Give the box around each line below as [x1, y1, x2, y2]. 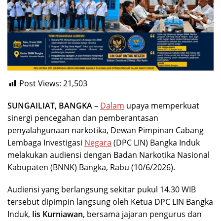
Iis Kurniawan [32, 208, 83, 220]
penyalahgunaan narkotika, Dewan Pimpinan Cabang [7, 124, 204, 136]
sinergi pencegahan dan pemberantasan [7, 112, 158, 123]
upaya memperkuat [124, 100, 199, 111]
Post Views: [19, 77, 61, 89]
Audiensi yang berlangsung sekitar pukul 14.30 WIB [7, 184, 196, 195]
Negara [84, 137, 111, 148]
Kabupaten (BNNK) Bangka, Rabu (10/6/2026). [7, 161, 175, 173]
